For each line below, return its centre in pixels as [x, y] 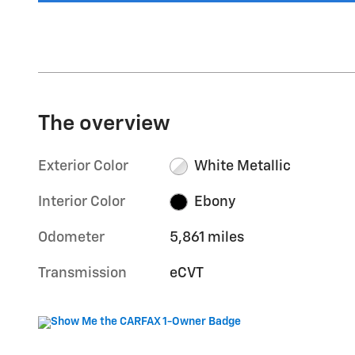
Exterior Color [83, 166]
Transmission [82, 273]
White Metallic [242, 166]
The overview [104, 124]
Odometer [71, 237]
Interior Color [82, 202]
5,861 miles [207, 237]
